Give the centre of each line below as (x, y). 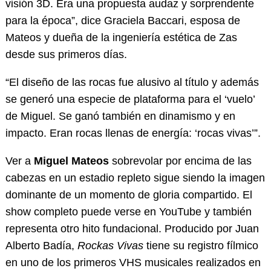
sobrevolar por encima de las (180, 161)
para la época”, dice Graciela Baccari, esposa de (122, 20)
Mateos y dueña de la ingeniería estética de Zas (121, 37)
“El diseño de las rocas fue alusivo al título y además (132, 82)
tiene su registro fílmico (201, 245)
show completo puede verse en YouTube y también (128, 211)
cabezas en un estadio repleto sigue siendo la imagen (135, 178)
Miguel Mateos (71, 161)
